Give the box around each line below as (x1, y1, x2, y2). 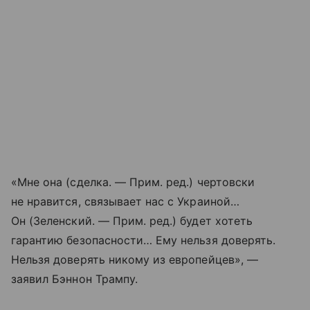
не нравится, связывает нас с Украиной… (11, 194, 239, 208)
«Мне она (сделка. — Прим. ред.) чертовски (11, 174, 255, 189)
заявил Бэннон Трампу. (11, 271, 138, 286)
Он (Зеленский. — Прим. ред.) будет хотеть (11, 213, 253, 228)
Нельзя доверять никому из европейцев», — (11, 252, 258, 266)
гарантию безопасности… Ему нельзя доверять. (11, 232, 276, 247)
